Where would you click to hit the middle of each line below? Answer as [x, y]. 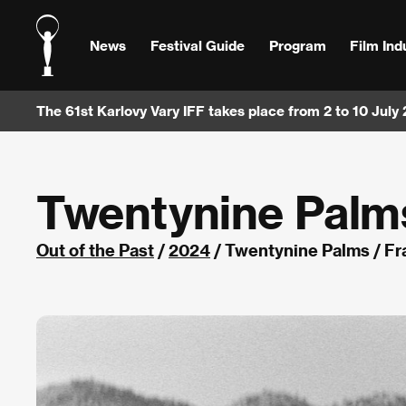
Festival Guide [197, 45]
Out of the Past [95, 250]
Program [297, 45]
